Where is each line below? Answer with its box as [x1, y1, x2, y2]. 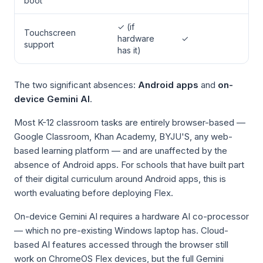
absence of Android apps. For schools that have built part [14, 159, 244, 170]
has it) [117, 45, 141, 55]
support [24, 39, 54, 49]
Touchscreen [24, 28, 76, 38]
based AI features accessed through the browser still [14, 239, 228, 250]
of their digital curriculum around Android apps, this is [14, 173, 226, 184]
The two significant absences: [14, 79, 138, 90]
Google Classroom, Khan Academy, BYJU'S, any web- [14, 131, 232, 142]
